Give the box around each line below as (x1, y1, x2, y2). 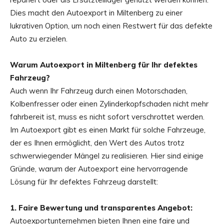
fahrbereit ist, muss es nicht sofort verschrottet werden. (10, 112, 204, 122)
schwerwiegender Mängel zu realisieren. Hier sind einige (10, 151, 203, 161)
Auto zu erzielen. (10, 34, 67, 44)
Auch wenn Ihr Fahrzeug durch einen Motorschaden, (10, 86, 187, 96)
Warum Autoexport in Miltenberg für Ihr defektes (10, 60, 197, 70)
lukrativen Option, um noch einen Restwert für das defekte (10, 21, 212, 31)
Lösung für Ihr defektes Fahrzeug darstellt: (10, 177, 158, 187)
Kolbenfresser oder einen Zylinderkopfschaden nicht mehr (10, 99, 208, 109)
